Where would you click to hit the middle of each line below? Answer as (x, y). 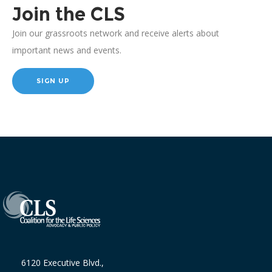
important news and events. (67, 50)
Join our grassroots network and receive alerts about (116, 33)
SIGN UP (53, 80)
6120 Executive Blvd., (63, 262)
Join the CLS (69, 14)
